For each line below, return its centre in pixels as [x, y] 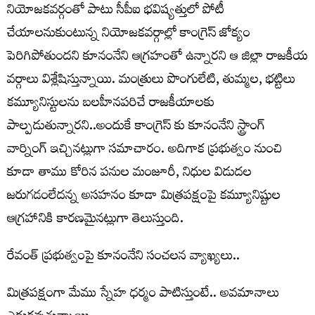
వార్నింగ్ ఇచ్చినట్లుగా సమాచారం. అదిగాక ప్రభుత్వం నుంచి [145, 150]
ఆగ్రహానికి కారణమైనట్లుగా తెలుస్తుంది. [95, 220]
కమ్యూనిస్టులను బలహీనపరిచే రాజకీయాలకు [111, 104]
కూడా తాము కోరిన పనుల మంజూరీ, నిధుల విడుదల [129, 174]
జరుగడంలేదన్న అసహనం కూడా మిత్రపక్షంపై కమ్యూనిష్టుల [144, 197]
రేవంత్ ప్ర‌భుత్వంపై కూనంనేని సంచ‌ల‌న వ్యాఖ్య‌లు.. [123, 257]
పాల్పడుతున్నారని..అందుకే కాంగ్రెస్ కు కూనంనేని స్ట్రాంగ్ [136, 127]
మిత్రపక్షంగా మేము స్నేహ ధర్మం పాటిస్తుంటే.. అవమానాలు [143, 295]
